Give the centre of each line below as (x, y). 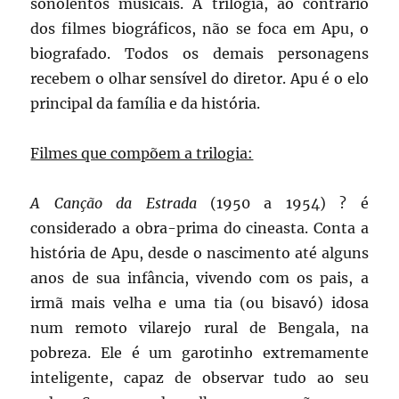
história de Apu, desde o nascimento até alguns (199, 253)
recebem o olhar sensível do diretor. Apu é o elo (199, 79)
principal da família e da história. (146, 104)
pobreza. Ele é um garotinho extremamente (199, 353)
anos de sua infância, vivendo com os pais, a (199, 278)
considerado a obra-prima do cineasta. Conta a (199, 228)
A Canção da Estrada (114, 204)
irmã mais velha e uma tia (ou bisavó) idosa (199, 303)
